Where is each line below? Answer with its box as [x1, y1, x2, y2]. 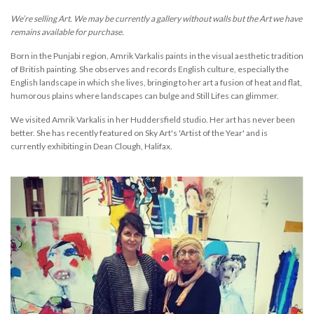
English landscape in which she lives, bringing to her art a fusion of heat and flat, [11, 76, 302, 88]
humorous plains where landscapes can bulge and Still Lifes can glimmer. [11, 90, 280, 101]
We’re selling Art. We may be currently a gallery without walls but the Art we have [11, 13, 302, 24]
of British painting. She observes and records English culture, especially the [11, 63, 289, 74]
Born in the [11, 50, 52, 61]
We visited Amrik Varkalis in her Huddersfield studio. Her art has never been [11, 114, 295, 125]
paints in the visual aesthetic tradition [165, 50, 303, 61]
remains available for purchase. [11, 26, 124, 37]
